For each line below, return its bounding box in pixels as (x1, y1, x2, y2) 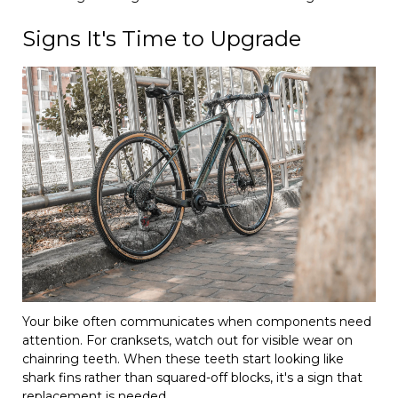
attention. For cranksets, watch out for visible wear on (22, 332, 353, 349)
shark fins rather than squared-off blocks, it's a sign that (22, 370, 362, 386)
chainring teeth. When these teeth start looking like (22, 351, 344, 368)
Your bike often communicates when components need (22, 314, 371, 330)
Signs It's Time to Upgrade (22, 25, 301, 52)
